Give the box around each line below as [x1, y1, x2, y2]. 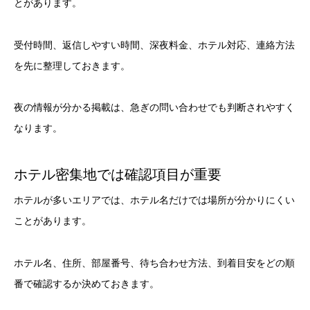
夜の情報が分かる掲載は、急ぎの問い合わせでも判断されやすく [14, 102, 295, 113]
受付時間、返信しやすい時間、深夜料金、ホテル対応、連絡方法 [14, 39, 295, 51]
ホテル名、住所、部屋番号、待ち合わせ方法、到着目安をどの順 [14, 257, 295, 269]
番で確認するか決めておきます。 [14, 278, 159, 290]
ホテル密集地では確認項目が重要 [14, 167, 221, 183]
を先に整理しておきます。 [14, 60, 130, 71]
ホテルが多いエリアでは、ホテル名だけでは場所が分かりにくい [14, 194, 295, 206]
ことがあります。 [14, 215, 91, 227]
